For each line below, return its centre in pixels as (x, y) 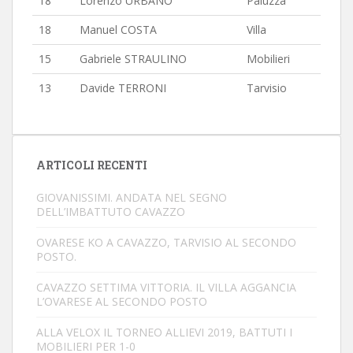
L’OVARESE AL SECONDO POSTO (122, 301)
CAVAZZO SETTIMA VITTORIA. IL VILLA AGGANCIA (166, 287)
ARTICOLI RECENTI (92, 165)
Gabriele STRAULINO (133, 59)
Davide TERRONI (123, 88)
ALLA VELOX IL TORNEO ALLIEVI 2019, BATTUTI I (164, 332)
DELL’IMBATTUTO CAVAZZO (111, 212)
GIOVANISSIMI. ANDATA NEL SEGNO (132, 197)
